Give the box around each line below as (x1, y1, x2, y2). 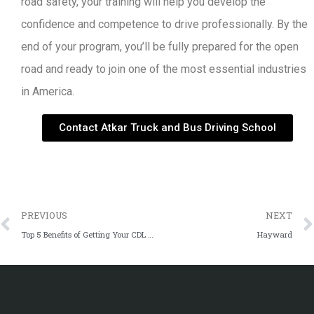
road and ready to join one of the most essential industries (21, 62, 306, 76)
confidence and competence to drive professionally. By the (21, 18, 308, 31)
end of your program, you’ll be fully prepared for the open (21, 40, 299, 53)
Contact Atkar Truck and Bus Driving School (59, 121, 276, 134)
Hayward (257, 229, 292, 240)
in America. (21, 85, 74, 98)
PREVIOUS (21, 210, 67, 221)
